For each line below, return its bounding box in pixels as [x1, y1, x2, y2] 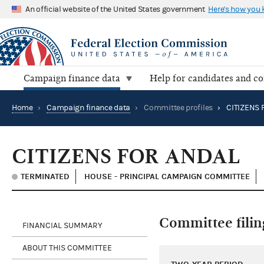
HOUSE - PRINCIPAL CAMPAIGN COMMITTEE [84, 171, 250, 182]
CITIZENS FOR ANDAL [12, 144, 240, 169]
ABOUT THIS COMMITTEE [22, 243, 112, 253]
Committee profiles [144, 103, 213, 113]
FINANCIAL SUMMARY [22, 220, 103, 230]
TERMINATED [21, 171, 70, 182]
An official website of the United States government [25, 4, 205, 14]
